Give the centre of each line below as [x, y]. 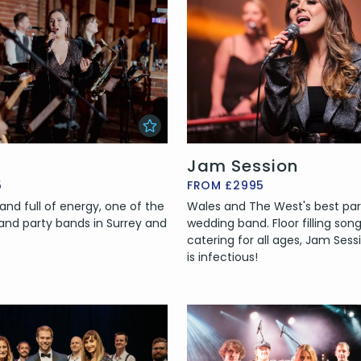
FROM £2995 [225, 185]
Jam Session [242, 166]
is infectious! [222, 257]
